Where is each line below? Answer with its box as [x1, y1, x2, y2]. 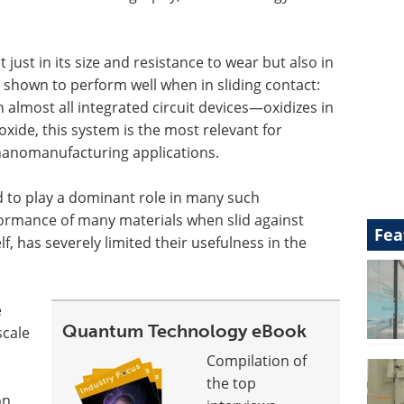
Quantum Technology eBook [62, 320, 308, 342]
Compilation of [207, 351, 308, 371]
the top [207, 373, 257, 393]
